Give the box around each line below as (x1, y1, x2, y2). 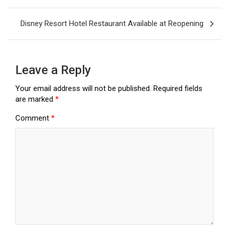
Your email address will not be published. (15, 84, 151, 94)
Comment (15, 113, 51, 123)
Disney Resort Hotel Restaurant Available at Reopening (20, 19, 203, 29)
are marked (15, 95, 55, 104)
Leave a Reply (15, 63, 91, 78)
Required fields (153, 84, 202, 94)
